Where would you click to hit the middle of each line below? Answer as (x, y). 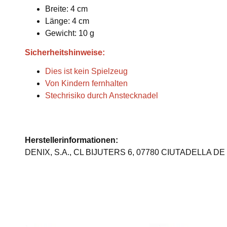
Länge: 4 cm (67, 21)
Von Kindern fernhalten (86, 84)
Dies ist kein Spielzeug (86, 71)
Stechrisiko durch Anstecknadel (102, 96)
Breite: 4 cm (66, 9)
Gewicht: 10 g (70, 33)
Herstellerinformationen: (71, 140)
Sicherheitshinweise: (65, 53)
